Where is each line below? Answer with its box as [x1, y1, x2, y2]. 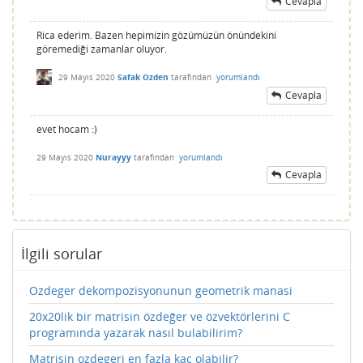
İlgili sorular [21, 244, 102, 264]
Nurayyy [96, 152, 131, 164]
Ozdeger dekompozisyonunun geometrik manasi [29, 283, 293, 299]
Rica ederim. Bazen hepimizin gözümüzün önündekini [36, 28, 276, 42]
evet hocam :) [36, 122, 97, 137]
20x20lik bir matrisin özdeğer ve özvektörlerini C [29, 309, 290, 325]
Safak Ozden [117, 71, 169, 83]
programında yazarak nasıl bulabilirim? [29, 325, 242, 341]
